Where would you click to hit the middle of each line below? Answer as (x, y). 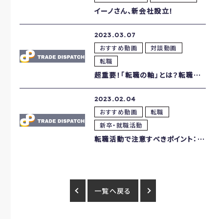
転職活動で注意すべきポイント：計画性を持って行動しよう (146, 139)
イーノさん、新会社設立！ (134, 11)
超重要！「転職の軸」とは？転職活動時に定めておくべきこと (144, 75)
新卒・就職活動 (121, 125)
